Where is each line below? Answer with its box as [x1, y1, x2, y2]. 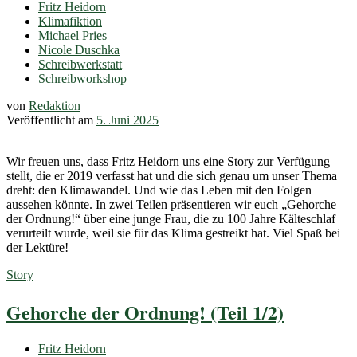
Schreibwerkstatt [38, 57, 122, 71]
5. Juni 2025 [96, 112, 159, 127]
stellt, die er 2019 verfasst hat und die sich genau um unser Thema [6, 168, 337, 182]
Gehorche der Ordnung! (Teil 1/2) [6, 297, 284, 326]
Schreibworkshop [38, 71, 127, 85]
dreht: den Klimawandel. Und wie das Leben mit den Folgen [6, 182, 312, 197]
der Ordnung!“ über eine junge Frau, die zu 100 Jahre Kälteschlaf [6, 211, 335, 226]
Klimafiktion [38, 14, 102, 28]
